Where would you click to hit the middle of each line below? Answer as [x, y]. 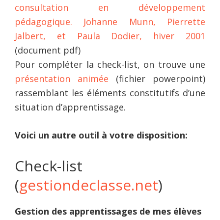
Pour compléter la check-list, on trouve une [110, 64]
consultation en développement [110, 7]
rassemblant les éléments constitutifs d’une [110, 93]
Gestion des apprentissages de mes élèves [108, 211]
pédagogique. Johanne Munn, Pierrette [110, 21]
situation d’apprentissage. [70, 107]
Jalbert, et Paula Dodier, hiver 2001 [110, 36]
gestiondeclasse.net [89, 185]
